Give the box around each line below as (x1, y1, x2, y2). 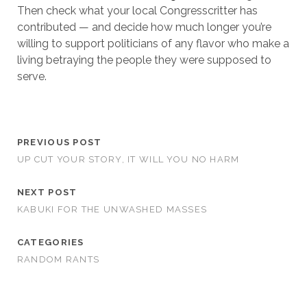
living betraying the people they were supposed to (16, 53, 271, 66)
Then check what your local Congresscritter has (16, 4, 258, 17)
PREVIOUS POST (16, 137, 102, 147)
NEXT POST (16, 187, 77, 197)
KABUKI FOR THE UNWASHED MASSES (16, 204, 208, 214)
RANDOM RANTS (16, 254, 100, 265)
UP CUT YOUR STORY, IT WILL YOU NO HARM (16, 154, 240, 164)
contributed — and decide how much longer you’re (16, 21, 271, 34)
